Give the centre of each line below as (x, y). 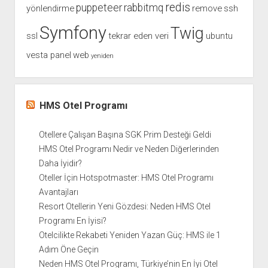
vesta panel (48, 55)
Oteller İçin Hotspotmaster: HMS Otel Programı (126, 178)
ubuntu (219, 36)
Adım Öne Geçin (68, 250)
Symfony (73, 33)
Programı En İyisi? (72, 221)
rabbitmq (143, 8)
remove (207, 9)
